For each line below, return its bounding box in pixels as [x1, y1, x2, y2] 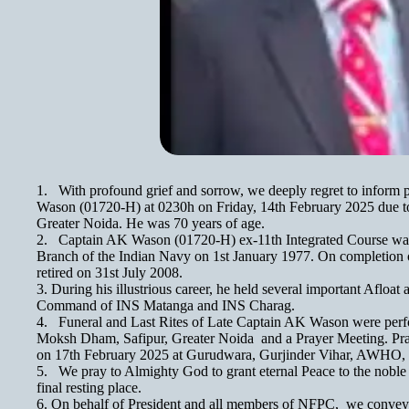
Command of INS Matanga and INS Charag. [37, 298, 295, 313]
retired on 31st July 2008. [37, 265, 183, 280]
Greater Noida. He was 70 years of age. [37, 215, 265, 231]
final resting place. [37, 380, 142, 395]
